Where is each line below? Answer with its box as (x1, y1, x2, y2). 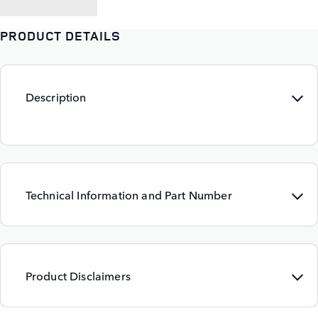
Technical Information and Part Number (25, 187, 232, 203)
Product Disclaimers (25, 268, 131, 284)
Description (25, 89, 87, 105)
